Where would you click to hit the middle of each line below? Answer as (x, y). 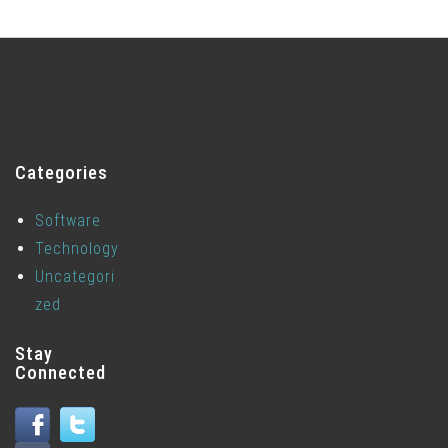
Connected (60, 373)
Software (68, 221)
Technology (77, 249)
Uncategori (75, 277)
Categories (61, 173)
